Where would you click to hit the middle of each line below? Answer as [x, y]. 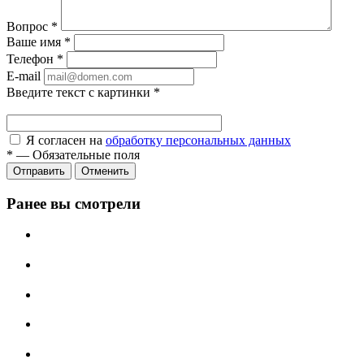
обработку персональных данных [198, 140]
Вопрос [29, 26]
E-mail [24, 76]
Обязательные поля [86, 154]
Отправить [39, 171]
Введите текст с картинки [80, 92]
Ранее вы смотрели [74, 203]
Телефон [32, 58]
